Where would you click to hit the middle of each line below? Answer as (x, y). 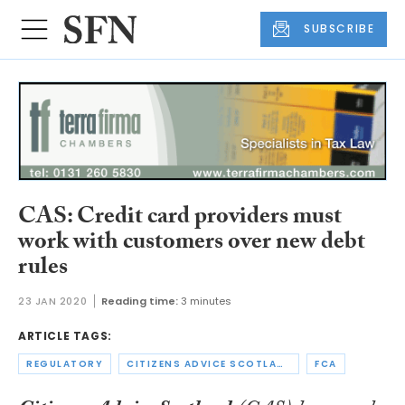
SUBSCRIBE (339, 29)
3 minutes (207, 301)
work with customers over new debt (192, 244)
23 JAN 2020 (53, 301)
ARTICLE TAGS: (65, 336)
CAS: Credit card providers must (180, 218)
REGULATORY (65, 364)
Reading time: (140, 301)
